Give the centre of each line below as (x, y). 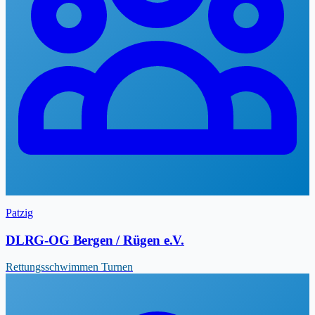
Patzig (19, 212)
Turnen (117, 267)
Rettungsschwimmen (53, 267)
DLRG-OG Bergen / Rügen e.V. (95, 240)
